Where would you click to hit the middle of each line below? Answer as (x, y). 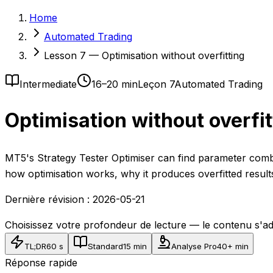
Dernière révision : (47, 199)
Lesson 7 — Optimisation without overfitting (144, 55)
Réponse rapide (41, 262)
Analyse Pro (194, 246)
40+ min (233, 246)
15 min (135, 246)
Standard (105, 246)
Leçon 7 (156, 84)
